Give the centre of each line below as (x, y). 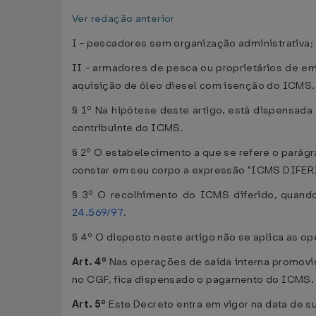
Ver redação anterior (123, 19)
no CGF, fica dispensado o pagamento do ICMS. (193, 280)
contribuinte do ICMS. (128, 128)
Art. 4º (89, 262)
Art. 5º (89, 304)
